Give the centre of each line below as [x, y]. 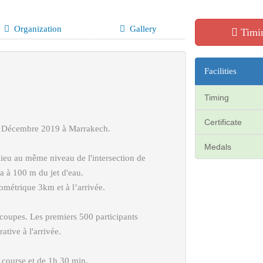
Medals [218, 147]
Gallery [143, 29]
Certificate [223, 122]
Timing [216, 97]
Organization [38, 29]
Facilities [220, 71]
